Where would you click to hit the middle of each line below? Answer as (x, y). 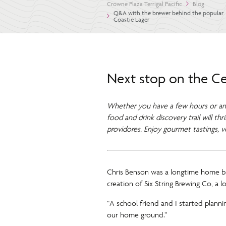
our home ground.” (137, 214)
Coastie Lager (131, 19)
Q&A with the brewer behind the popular (168, 13)
